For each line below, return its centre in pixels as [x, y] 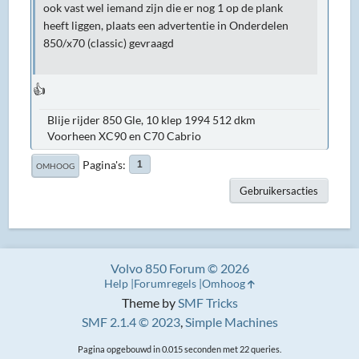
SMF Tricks [208, 303]
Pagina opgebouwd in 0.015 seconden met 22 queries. [179, 349]
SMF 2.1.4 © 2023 [131, 322]
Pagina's [103, 164]
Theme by [149, 303]
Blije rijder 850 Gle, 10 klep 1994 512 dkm [152, 119]
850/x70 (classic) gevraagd [109, 43]
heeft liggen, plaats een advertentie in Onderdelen [166, 25]
